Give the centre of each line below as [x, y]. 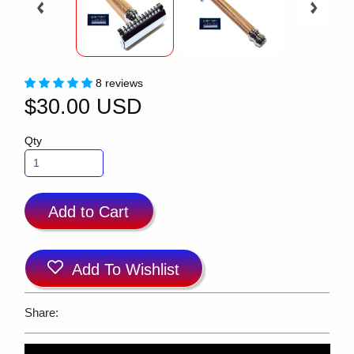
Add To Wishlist [126, 269]
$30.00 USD [83, 107]
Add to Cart [89, 211]
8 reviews [119, 84]
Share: [41, 313]
